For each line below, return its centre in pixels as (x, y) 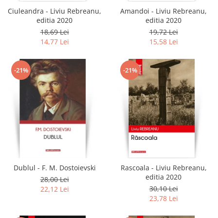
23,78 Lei (163, 198)
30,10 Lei (163, 189)
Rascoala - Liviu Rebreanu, (163, 168)
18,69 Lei (54, 32)
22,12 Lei (54, 189)
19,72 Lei (163, 32)
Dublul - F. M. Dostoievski (54, 168)
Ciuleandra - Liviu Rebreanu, (54, 11)
